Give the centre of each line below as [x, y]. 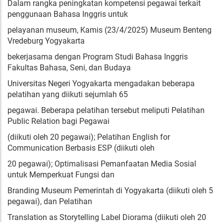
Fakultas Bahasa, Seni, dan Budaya [69, 68]
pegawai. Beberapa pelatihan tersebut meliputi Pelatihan [106, 110]
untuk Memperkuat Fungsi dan [61, 175]
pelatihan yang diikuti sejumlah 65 [68, 94]
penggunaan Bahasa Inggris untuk [68, 14]
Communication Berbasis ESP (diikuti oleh [81, 148]
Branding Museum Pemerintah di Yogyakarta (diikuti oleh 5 [110, 191]
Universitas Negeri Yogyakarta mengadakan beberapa [101, 83]
